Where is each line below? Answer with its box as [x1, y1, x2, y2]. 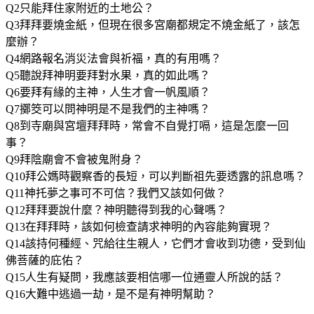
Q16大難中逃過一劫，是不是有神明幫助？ [6, 288, 216, 301]
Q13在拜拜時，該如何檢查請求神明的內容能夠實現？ [6, 221, 272, 233]
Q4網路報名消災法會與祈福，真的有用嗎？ [6, 53, 221, 65]
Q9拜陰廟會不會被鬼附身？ [6, 153, 143, 166]
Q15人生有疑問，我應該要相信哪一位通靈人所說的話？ [6, 271, 283, 284]
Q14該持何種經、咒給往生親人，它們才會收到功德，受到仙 [6, 238, 306, 250]
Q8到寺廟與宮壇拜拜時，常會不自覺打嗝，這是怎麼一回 [6, 120, 289, 132]
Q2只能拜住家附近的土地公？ [6, 2, 154, 15]
